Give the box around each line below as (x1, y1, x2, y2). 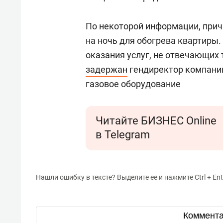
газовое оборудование (86, 79, 181, 89)
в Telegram (96, 128, 150, 141)
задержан (86, 64, 127, 75)
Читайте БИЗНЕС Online (96, 114, 217, 127)
